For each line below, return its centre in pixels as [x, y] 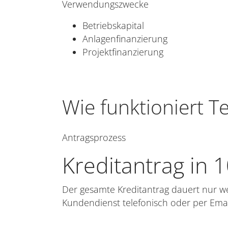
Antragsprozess [94, 137]
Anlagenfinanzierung [125, 39]
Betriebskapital [113, 25]
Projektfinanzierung [123, 52]
